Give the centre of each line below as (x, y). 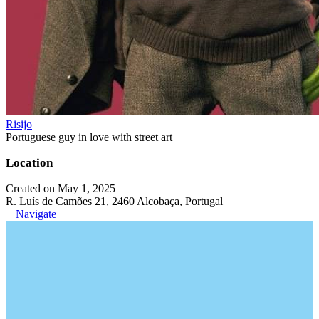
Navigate (36, 214)
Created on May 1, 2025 (61, 188)
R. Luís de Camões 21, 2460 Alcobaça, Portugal (114, 201)
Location (29, 163)
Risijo (19, 124)
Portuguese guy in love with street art (89, 137)
